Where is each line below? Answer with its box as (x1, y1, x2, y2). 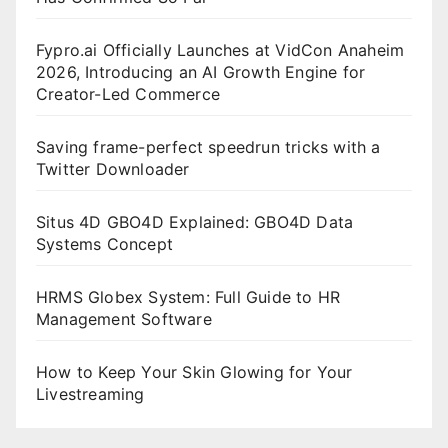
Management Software (36, 308, 217, 329)
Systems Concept (36, 233, 173, 254)
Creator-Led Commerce (36, 83, 220, 104)
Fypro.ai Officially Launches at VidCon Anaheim (36, 39, 405, 60)
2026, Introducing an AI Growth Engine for (36, 61, 366, 82)
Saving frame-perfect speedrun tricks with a (36, 136, 381, 157)
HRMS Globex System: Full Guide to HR (36, 286, 341, 307)
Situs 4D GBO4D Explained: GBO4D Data (36, 211, 354, 232)
